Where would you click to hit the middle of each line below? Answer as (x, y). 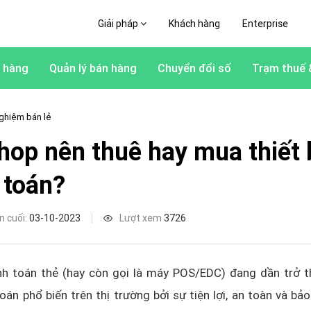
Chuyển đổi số (194, 68)
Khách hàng (194, 24)
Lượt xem (142, 218)
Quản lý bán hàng (93, 68)
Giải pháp (119, 24)
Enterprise (265, 24)
